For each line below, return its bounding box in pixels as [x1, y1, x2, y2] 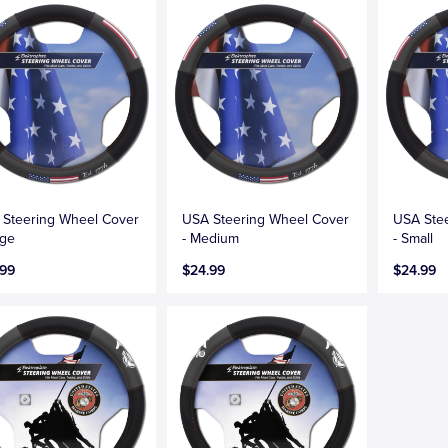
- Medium [182, 229, 240, 247]
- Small [393, 229, 434, 247]
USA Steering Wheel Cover [182, 210, 350, 228]
